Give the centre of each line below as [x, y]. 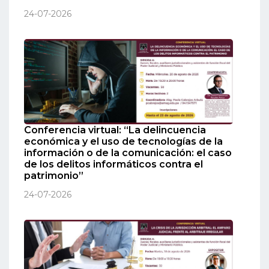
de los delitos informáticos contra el [113, 165]
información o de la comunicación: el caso [128, 153]
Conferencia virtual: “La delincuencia [115, 130]
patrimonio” [54, 176]
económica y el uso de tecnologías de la [123, 142]
